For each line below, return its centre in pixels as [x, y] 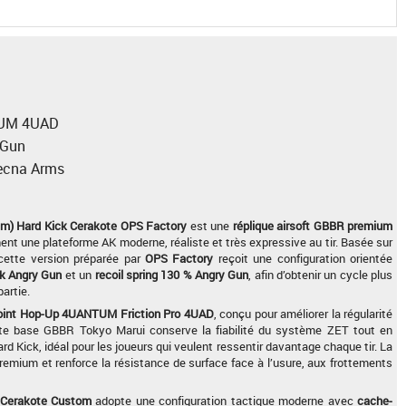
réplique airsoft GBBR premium [312, 226]
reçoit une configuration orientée [303, 258]
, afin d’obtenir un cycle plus [321, 275]
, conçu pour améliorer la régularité [303, 313]
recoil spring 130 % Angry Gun [172, 275]
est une [210, 226]
